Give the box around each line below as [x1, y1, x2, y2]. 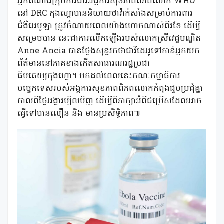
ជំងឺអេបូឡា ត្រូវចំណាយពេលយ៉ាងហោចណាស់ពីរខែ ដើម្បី [17, 20, 200, 32]
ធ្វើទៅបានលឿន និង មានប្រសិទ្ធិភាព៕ [17, 108, 141, 120]
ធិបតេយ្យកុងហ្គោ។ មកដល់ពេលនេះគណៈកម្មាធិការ [17, 70, 180, 82]
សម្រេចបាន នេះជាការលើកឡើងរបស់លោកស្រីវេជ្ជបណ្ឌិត [17, 33, 201, 45]
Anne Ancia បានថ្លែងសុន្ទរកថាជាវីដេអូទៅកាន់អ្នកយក [17, 45, 200, 57]
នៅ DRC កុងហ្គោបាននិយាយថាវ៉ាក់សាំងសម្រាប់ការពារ [17, 8, 193, 20]
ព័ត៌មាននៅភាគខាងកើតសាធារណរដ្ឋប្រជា [17, 58, 150, 70]
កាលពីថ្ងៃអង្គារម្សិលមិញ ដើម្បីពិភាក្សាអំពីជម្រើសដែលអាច [17, 95, 202, 107]
